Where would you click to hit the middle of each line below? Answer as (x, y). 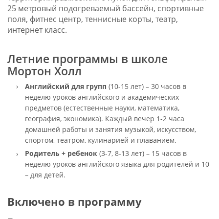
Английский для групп (66, 86)
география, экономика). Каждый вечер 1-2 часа (104, 118)
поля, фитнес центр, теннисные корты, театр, (92, 19)
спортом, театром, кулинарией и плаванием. (100, 140)
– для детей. (45, 175)
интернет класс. (37, 30)
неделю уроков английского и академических (102, 97)
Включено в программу (74, 202)
